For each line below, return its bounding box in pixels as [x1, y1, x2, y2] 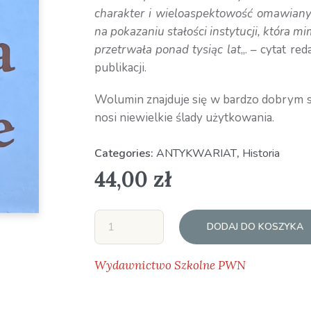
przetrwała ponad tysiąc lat [94, 42, 241, 58]
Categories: [94, 146, 156, 161]
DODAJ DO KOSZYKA [206, 220, 303, 233]
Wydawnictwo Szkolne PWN [94, 258, 246, 273]
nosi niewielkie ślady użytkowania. [94, 110, 274, 126]
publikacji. [94, 60, 146, 76]
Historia [242, 146, 280, 161]
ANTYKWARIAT [155, 146, 237, 161]
